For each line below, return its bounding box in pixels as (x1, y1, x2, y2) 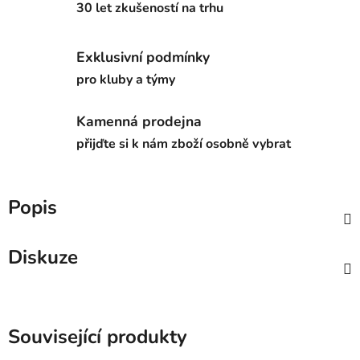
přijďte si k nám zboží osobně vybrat (76, 135, 291, 153)
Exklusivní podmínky (76, 47, 210, 67)
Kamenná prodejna (76, 112, 202, 132)
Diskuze (8, 243, 78, 270)
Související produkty (8, 323, 187, 350)
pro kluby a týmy (76, 70, 175, 88)
